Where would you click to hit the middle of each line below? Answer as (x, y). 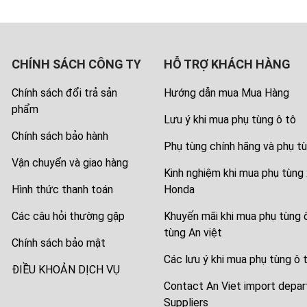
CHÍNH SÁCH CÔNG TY (77, 64)
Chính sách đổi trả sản (65, 93)
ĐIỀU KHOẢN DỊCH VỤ (66, 270)
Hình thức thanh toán (63, 190)
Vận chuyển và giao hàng (70, 163)
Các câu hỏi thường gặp (69, 217)
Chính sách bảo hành (60, 136)
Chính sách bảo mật (59, 243)
